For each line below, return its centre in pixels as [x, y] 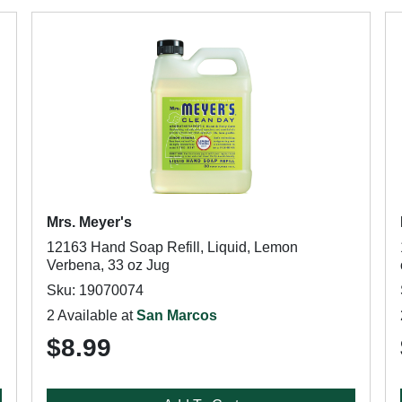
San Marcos [176, 315]
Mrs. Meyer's [89, 222]
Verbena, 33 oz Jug [108, 265]
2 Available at [91, 315]
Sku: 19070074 [95, 290]
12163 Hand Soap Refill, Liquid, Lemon [172, 247]
